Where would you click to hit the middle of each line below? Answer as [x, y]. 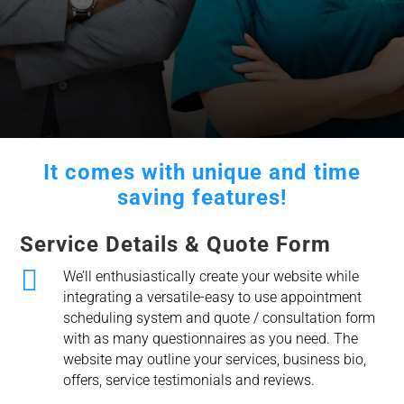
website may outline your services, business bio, [214, 359]
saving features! [202, 197]
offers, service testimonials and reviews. [188, 380]
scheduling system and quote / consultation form [219, 318]
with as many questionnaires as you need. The [210, 339]
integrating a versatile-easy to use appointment [212, 297]
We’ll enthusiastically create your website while [211, 276]
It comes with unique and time [202, 172]
